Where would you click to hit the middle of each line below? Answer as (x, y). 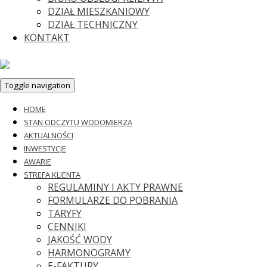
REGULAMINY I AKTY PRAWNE (115, 187)
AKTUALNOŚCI (49, 135)
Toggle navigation (38, 85)
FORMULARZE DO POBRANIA (113, 200)
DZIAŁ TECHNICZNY (93, 24)
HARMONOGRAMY (89, 253)
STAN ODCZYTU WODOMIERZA (78, 122)
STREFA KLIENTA (52, 175)
